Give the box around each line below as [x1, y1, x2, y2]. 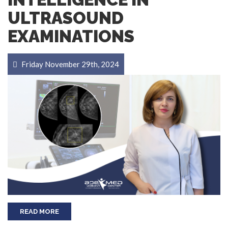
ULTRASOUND [8, 8, 124, 28]
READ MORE [20, 207, 59, 215]
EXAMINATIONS [8, 26, 134, 47]
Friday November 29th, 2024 [20, 60, 119, 69]
